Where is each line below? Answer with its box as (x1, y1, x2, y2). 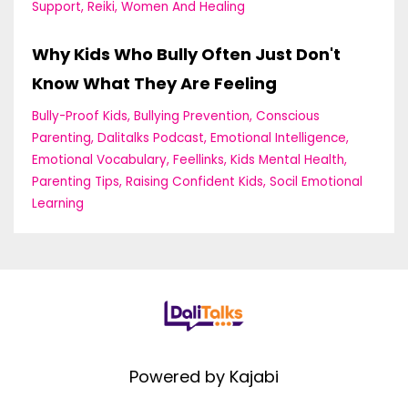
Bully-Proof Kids (32, 107, 127, 126)
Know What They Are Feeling (32, 72, 277, 96)
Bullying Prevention (134, 107, 250, 126)
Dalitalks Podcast (97, 129, 204, 148)
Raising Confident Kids (126, 173, 263, 191)
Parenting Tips (32, 173, 119, 191)
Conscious (256, 107, 320, 126)
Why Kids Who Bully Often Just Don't (32, 43, 341, 66)
